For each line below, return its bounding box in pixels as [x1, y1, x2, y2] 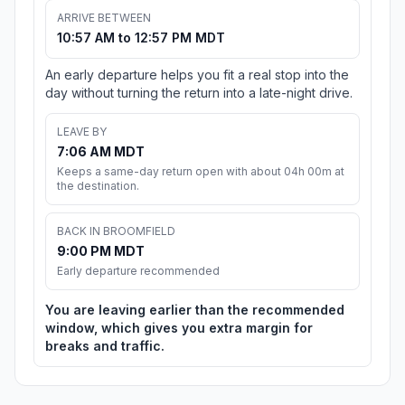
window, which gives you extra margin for [45, 320, 313, 336]
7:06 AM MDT [57, 144, 145, 160]
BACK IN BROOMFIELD [57, 224, 175, 239]
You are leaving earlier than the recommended [45, 302, 344, 318]
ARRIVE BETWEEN [57, 11, 151, 25]
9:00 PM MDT [57, 243, 145, 259]
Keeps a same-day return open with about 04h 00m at [57, 165, 344, 179]
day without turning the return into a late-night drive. [45, 85, 353, 101]
